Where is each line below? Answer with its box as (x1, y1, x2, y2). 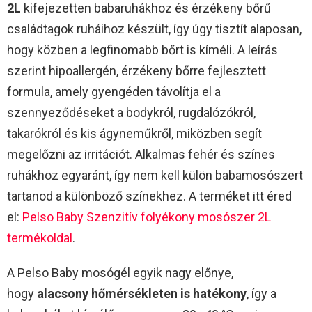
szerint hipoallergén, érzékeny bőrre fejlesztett (7, 63, 266, 78)
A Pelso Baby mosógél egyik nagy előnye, (7, 265, 233, 280)
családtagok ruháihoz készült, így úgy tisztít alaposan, (7, 21, 302, 36)
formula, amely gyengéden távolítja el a (7, 84, 221, 99)
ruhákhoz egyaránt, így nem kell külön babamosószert (7, 167, 303, 182)
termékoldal (7, 230, 72, 245)
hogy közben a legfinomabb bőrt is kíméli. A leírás (7, 42, 278, 57)
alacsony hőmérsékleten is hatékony (37, 286, 247, 301)
